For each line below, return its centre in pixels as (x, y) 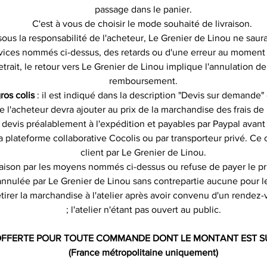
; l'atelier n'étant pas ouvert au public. (143, 209)
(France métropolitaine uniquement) (143, 252)
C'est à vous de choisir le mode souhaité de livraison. (143, 23)
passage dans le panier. (143, 9)
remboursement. (143, 80)
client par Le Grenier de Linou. (143, 152)
